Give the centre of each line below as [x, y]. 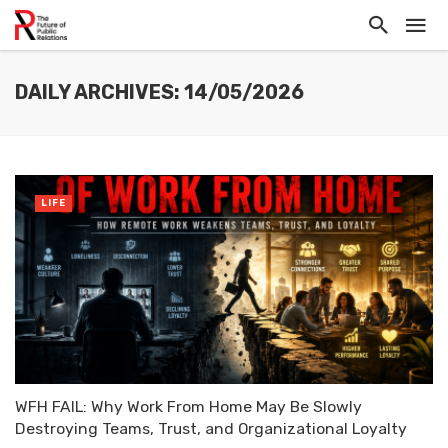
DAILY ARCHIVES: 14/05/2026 [159, 92]
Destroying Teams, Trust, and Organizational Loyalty [211, 428]
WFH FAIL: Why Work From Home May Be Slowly [188, 406]
